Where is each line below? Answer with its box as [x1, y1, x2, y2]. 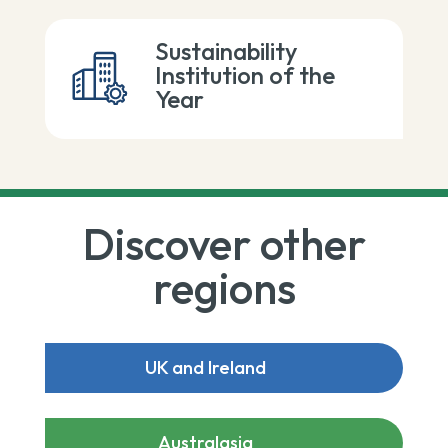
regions [152, 259, 296, 315]
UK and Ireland [144, 355, 266, 379]
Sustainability [154, 36, 297, 66]
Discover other [82, 215, 366, 271]
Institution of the [154, 60, 335, 90]
